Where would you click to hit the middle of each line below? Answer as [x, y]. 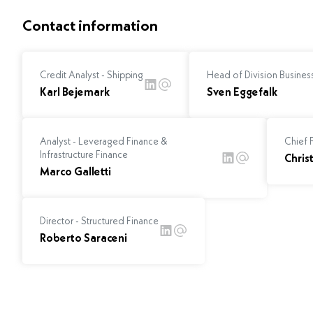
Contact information [90, 27]
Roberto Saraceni [83, 239]
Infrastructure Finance [84, 155]
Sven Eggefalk [242, 93]
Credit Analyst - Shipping [92, 75]
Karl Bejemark [75, 93]
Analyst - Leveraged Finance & [103, 142]
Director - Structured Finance [99, 221]
